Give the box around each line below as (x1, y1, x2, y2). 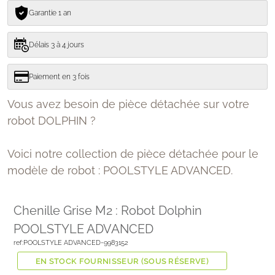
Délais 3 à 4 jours (29, 41, 84, 49)
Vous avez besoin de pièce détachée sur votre (7, 98, 249, 110)
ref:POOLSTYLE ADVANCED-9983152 (14, 239, 128, 247)
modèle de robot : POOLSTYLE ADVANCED (7, 164, 231, 177)
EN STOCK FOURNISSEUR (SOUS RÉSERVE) (35, 256, 209, 266)
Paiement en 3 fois (29, 72, 90, 81)
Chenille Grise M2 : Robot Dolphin (14, 203, 202, 218)
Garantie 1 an (29, 9, 71, 17)
